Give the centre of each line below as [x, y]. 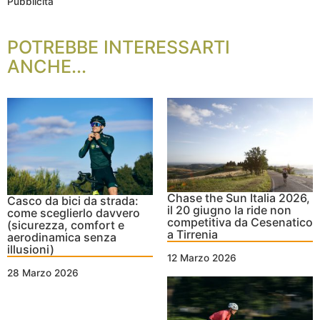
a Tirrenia [192, 234]
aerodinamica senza [62, 237]
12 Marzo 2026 [202, 257]
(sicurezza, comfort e [66, 225]
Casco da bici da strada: [73, 201]
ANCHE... [47, 67]
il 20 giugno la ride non [229, 210]
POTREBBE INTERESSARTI [119, 47]
